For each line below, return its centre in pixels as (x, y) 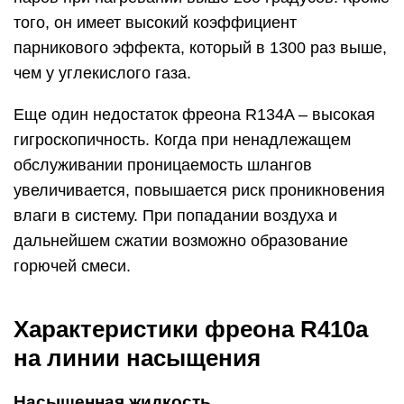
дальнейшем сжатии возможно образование (181, 241)
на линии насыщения (137, 358)
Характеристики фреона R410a (191, 329)
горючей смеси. (72, 266)
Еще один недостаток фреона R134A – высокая (194, 115)
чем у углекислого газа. (102, 73)
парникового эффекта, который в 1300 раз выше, (200, 48)
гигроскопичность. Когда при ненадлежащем (182, 140)
